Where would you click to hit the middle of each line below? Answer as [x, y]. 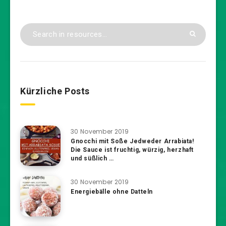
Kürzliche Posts [55, 91]
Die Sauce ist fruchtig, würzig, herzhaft [132, 150]
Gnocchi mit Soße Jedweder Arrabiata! [132, 141]
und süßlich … [92, 158]
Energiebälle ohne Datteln [112, 191]
